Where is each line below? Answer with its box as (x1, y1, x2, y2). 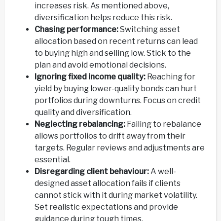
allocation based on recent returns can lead (35, 36, 198, 46)
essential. (35, 154, 71, 164)
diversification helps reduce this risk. (35, 12, 172, 22)
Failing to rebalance (127, 119, 201, 129)
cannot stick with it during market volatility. (35, 190, 197, 200)
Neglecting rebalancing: (35, 119, 127, 129)
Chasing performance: (35, 24, 118, 34)
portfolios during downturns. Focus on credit (35, 95, 201, 105)
